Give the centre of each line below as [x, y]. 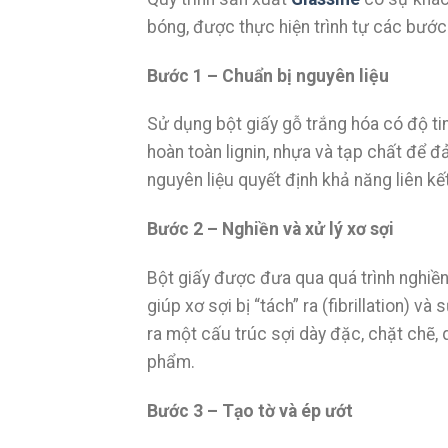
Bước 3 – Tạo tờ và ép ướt [252, 410]
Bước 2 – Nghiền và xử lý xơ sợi [272, 229]
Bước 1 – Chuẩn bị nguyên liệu [270, 75]
